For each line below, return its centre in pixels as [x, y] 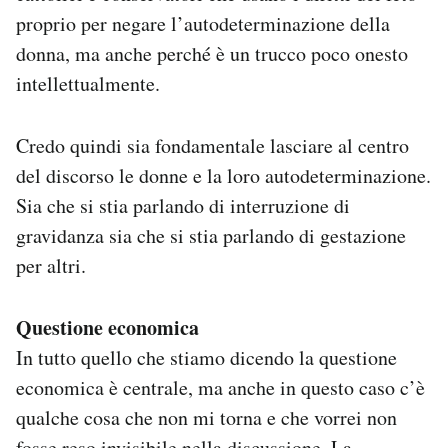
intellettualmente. [88, 83]
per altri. [51, 265]
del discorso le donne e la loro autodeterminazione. [223, 175]
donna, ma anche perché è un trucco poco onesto [212, 53]
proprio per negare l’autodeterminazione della [203, 23]
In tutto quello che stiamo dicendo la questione [206, 357]
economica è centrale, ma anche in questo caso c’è [220, 387]
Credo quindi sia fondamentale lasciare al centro [212, 145]
